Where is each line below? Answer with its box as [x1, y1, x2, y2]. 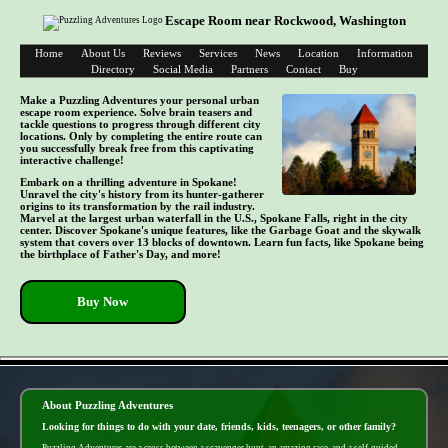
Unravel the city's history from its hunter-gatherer [20, 187, 264, 200]
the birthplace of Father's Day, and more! [20, 247, 221, 260]
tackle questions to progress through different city [20, 118, 261, 131]
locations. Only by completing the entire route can [20, 130, 262, 143]
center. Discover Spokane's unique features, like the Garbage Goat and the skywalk [20, 223, 421, 236]
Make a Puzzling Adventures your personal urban [20, 94, 259, 107]
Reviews [143, 47, 181, 60]
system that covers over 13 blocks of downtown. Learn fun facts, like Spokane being [20, 235, 424, 248]
